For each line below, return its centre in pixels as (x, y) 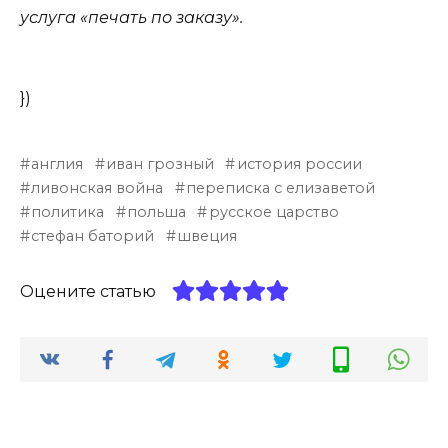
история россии (299, 164)
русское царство (273, 212)
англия (57, 164)
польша (157, 212)
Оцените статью (88, 292)
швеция (207, 236)
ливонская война (97, 188)
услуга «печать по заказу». (131, 17)
